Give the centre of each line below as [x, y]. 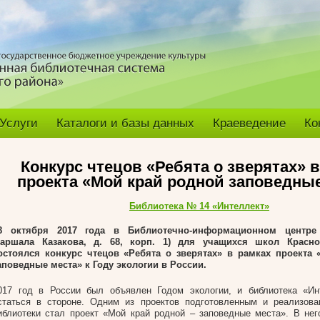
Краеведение [249, 123]
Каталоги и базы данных [125, 123]
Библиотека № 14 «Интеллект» [199, 206]
